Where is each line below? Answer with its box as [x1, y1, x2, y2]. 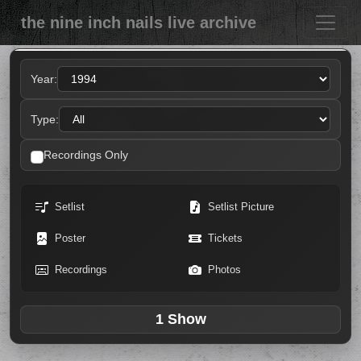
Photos [208, 263, 241, 276]
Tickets [208, 232, 243, 244]
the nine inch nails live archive [21, 14, 256, 31]
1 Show [155, 311, 206, 327]
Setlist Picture [208, 201, 274, 213]
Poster [55, 232, 85, 244]
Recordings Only [44, 148, 128, 161]
